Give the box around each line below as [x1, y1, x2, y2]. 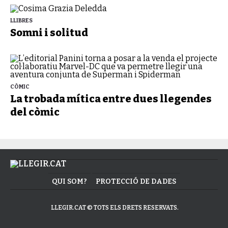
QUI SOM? [52, 177, 87, 186]
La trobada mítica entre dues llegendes [10, 93, 212, 105]
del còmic [10, 106, 60, 118]
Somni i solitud [10, 26, 88, 39]
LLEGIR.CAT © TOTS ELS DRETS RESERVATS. [50, 204, 179, 211]
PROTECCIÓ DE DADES [96, 177, 176, 186]
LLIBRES [10, 17, 33, 24]
